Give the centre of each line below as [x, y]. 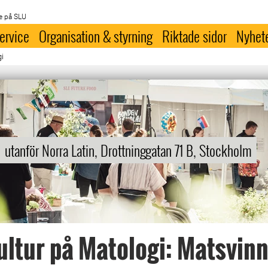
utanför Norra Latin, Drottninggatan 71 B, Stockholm [128, 150]
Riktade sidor [195, 36]
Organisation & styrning [96, 36]
